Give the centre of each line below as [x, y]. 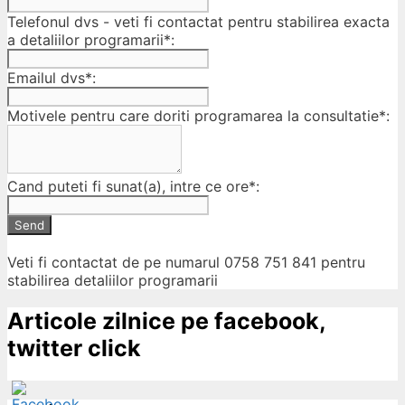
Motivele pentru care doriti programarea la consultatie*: [198, 115]
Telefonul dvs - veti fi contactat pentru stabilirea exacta [198, 21]
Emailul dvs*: [52, 77]
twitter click [74, 348]
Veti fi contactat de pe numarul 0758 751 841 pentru [186, 262]
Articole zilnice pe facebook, [166, 321]
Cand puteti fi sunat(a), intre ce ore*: [133, 186]
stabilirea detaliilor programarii [113, 280]
